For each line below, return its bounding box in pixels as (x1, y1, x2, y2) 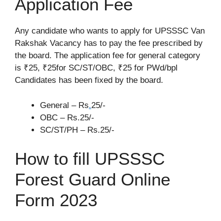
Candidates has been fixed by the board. (15, 75, 163, 85)
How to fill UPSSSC (15, 149, 165, 168)
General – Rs (40, 100, 89, 110)
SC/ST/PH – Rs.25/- (40, 125, 114, 135)
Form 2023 (15, 190, 97, 210)
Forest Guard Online (15, 170, 170, 189)
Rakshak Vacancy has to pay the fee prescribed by (15, 38, 203, 48)
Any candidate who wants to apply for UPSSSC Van (15, 26, 205, 36)
